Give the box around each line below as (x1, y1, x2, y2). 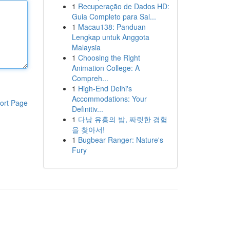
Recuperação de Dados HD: (78, 1, 169, 11)
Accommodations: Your (71, 93, 147, 104)
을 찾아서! (71, 124, 105, 135)
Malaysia (71, 42, 101, 52)
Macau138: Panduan (78, 22, 146, 32)
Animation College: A (71, 63, 140, 73)
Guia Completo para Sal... (71, 11, 156, 22)
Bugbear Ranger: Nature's (78, 135, 163, 145)
